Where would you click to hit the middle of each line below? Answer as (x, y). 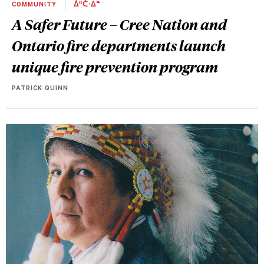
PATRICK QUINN (40, 89)
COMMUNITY (35, 6)
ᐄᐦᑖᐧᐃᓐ (86, 6)
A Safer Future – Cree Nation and (119, 24)
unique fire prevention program (115, 67)
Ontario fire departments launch (119, 46)
